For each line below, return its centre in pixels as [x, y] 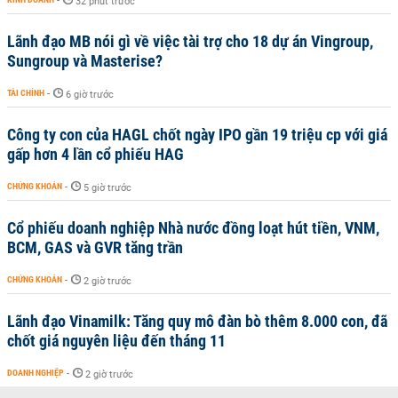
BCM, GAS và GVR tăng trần [95, 247]
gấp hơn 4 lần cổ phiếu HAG [96, 154]
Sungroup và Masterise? [85, 61]
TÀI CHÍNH [26, 93]
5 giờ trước [107, 188]
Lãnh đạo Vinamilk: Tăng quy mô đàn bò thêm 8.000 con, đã [197, 321]
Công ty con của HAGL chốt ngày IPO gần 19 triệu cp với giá [197, 135]
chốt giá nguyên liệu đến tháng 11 [116, 341]
